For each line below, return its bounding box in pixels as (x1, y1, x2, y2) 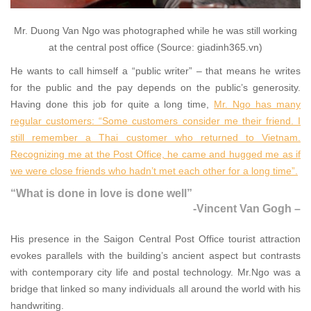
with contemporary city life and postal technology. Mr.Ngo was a (10, 267, 301, 278)
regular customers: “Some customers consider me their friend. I (10, 115, 301, 127)
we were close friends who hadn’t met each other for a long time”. (10, 165, 298, 177)
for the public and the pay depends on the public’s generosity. (10, 82, 301, 94)
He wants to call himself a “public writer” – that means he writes (10, 65, 301, 77)
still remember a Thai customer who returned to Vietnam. (10, 132, 301, 144)
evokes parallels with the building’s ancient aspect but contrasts (10, 250, 301, 262)
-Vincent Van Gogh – (193, 203, 301, 215)
